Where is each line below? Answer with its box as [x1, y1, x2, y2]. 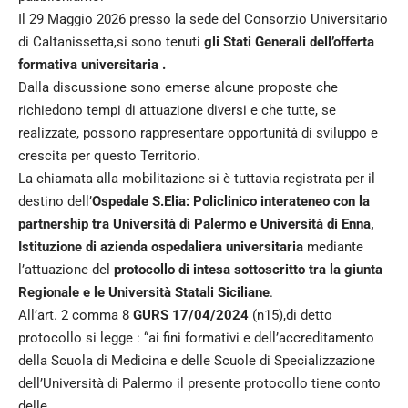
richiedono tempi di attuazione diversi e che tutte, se [18, 101, 336, 118]
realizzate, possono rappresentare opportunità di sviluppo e [18, 124, 378, 141]
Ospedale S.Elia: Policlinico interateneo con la [92, 192, 370, 209]
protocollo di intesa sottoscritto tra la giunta [114, 260, 382, 278]
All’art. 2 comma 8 [18, 306, 129, 323]
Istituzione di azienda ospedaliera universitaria [18, 238, 307, 255]
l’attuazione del [18, 260, 114, 278]
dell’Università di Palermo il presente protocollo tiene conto [18, 374, 381, 392]
